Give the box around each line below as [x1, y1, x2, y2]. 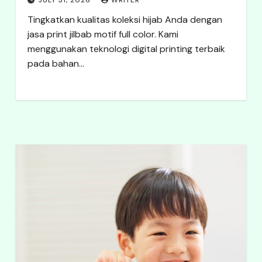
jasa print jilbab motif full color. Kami [27, 28, 178, 40]
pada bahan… [27, 57, 84, 70]
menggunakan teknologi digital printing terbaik [27, 43, 225, 55]
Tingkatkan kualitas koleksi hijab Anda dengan [27, 13, 222, 26]
